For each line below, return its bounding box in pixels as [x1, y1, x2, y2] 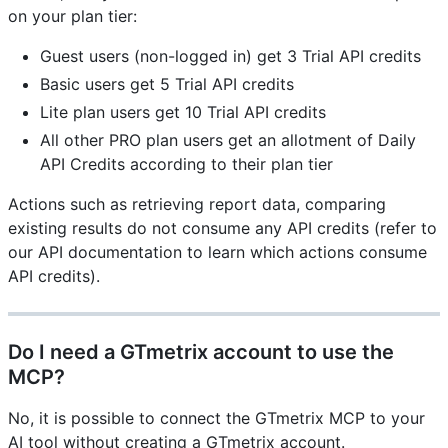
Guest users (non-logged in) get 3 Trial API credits [40, 46, 421, 67]
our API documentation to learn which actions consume [8, 242, 427, 263]
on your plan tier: [8, 6, 137, 27]
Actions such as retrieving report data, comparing [8, 194, 386, 215]
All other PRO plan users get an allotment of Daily [40, 130, 416, 151]
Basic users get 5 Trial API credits [40, 74, 294, 95]
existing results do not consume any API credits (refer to [8, 218, 437, 239]
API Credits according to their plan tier [40, 154, 333, 175]
